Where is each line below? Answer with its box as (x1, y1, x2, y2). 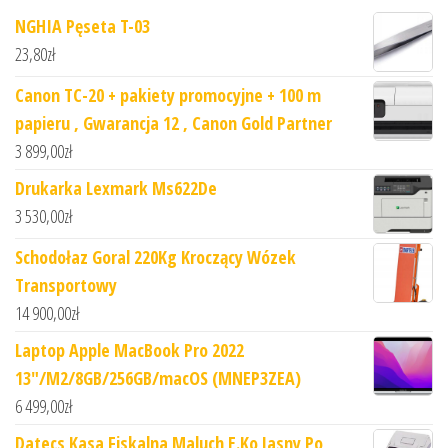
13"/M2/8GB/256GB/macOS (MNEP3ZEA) (15, 366, 301, 391)
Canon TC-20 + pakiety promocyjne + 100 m (15, 83, 321, 108)
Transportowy (15, 273, 117, 298)
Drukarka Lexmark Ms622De (15, 176, 217, 201)
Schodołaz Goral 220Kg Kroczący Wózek (15, 245, 296, 270)
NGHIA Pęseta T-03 (15, 14, 150, 39)
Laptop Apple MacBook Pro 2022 (15, 338, 244, 363)
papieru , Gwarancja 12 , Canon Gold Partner (15, 111, 332, 136)
